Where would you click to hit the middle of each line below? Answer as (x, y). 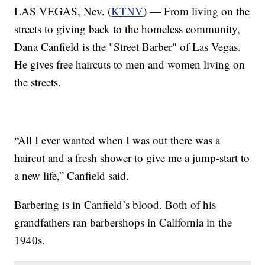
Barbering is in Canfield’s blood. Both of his (115, 204)
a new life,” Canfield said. (72, 175)
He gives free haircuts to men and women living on (130, 64)
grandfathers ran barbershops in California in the (123, 222)
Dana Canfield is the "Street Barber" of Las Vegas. (128, 46)
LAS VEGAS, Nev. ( (63, 11)
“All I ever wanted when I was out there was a (117, 140)
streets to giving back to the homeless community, (127, 28)
